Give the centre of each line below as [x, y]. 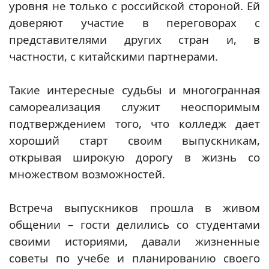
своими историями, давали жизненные [134, 241]
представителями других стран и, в [134, 39]
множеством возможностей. [87, 174]
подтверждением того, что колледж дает [134, 123]
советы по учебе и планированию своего [134, 258]
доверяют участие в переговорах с [134, 23]
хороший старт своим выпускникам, [134, 140]
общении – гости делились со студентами [134, 224]
